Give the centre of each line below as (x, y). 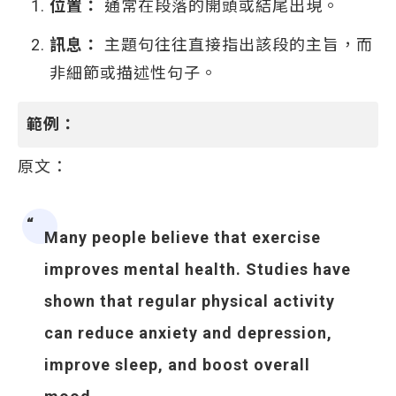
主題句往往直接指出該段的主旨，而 (236, 45)
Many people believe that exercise (183, 237)
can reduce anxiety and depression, (188, 333)
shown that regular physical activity (190, 301)
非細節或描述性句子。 (133, 73)
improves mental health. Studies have (198, 269)
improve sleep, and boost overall (177, 365)
